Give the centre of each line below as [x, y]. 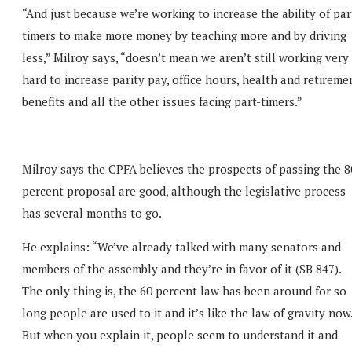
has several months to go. [92, 213]
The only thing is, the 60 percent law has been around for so [184, 290]
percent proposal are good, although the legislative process [184, 191]
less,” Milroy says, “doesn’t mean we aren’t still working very [185, 57]
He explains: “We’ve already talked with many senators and [181, 246]
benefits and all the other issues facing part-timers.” [162, 101]
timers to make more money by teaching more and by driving [184, 35]
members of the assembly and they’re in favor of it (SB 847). [181, 268]
